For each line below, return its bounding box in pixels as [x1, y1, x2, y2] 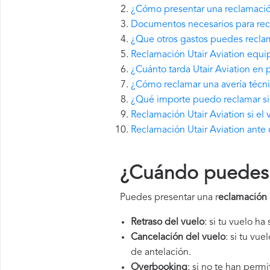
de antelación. [131, 248, 191, 257]
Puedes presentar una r [120, 193, 218, 202]
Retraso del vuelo [131, 218, 204, 227]
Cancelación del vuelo [131, 233, 225, 242]
